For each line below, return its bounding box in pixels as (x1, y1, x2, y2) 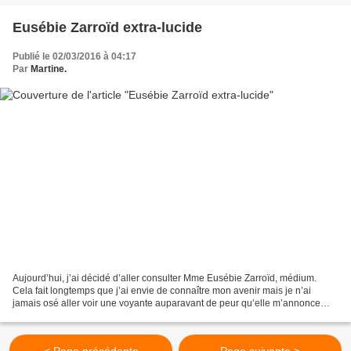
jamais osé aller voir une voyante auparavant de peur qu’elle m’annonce (13, 298, 320, 309)
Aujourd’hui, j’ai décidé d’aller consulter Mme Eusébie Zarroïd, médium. (13, 273, 317, 284)
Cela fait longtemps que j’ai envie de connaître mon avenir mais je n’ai (13, 285, 311, 297)
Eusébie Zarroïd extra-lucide (13, 19, 202, 35)
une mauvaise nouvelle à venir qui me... (13, 310, 182, 322)
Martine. (31, 63, 67, 74)
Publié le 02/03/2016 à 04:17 (13, 50, 136, 62)
